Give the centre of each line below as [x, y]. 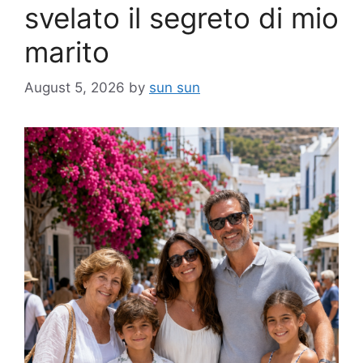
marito [67, 51]
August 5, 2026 [75, 88]
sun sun [175, 88]
